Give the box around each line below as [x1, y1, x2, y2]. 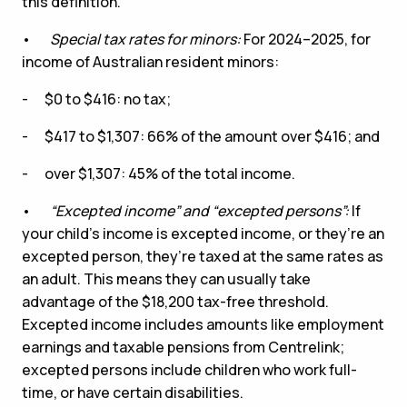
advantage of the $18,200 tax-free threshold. [22, 291, 329, 312]
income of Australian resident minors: [22, 51, 279, 72]
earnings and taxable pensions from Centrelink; [22, 336, 344, 357]
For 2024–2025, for [243, 28, 371, 49]
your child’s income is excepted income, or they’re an [22, 223, 384, 243]
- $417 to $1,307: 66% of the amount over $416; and [22, 125, 380, 146]
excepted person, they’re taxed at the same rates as [22, 245, 383, 266]
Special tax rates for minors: [50, 28, 243, 49]
